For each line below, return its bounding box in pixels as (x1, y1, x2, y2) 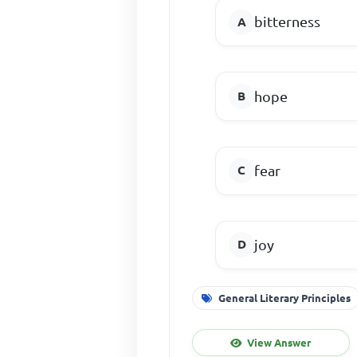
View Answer (247, 336, 312, 348)
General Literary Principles (218, 292, 351, 304)
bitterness (254, 14, 321, 30)
